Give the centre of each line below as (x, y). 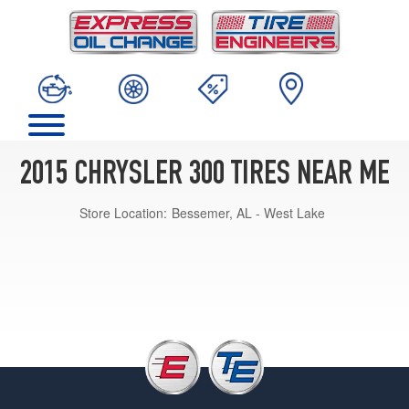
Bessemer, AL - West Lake (248, 212)
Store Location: (123, 212)
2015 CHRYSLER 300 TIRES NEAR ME (204, 176)
